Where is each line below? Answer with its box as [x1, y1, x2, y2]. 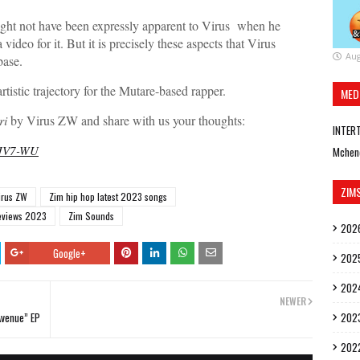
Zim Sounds [68, 209, 114, 223]
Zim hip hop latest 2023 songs [49, 190, 167, 203]
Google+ [53, 245, 86, 261]
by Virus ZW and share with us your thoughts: [10, 112, 245, 129]
